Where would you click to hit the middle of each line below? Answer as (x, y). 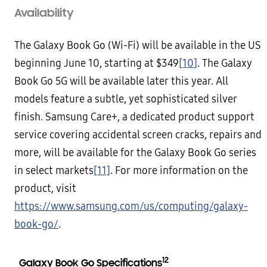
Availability (44, 13)
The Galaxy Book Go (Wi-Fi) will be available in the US (138, 46)
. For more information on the (179, 171)
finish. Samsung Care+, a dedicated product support (134, 117)
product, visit (45, 189)
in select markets (54, 171)
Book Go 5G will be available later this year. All (121, 81)
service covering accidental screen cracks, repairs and (138, 135)
